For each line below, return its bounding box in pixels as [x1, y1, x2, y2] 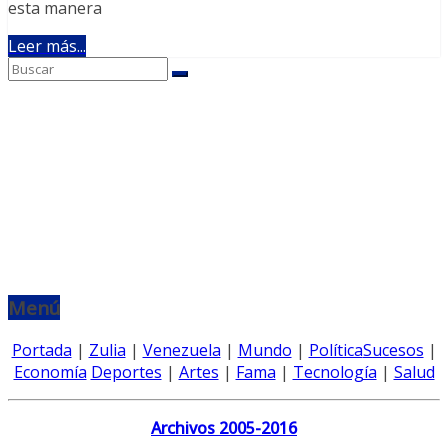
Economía [13, 361, 87, 384]
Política [308, 339, 363, 362]
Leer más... [8, 34, 86, 57]
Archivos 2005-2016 [151, 417, 297, 440]
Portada [11, 339, 72, 362]
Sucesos [362, 339, 424, 362]
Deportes [90, 361, 162, 384]
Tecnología [292, 361, 377, 384]
